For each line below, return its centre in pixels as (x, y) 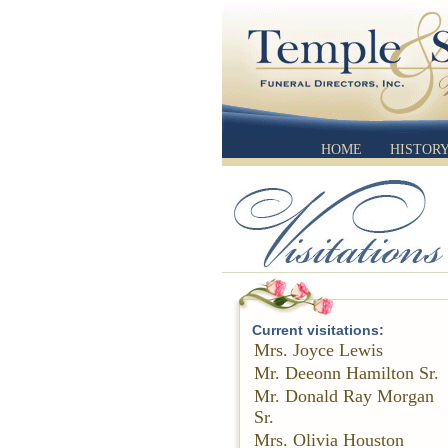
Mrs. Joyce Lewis (318, 350)
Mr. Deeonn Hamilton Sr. (346, 373)
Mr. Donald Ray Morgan (344, 396)
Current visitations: (318, 330)
